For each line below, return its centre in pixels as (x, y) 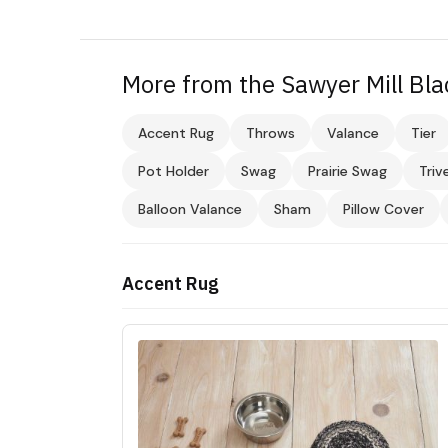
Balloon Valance (189, 208)
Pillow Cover (383, 208)
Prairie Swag (347, 170)
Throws (270, 132)
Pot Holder (173, 170)
